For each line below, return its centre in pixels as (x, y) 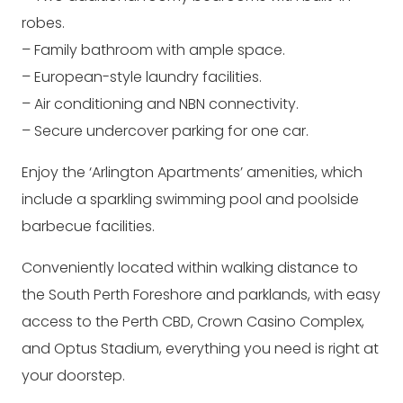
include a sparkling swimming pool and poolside (190, 199)
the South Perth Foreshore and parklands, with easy (201, 295)
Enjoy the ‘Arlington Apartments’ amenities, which (192, 172)
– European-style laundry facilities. (142, 77)
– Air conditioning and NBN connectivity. (160, 104)
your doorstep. (73, 376)
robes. (43, 23)
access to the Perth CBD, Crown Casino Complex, (193, 322)
